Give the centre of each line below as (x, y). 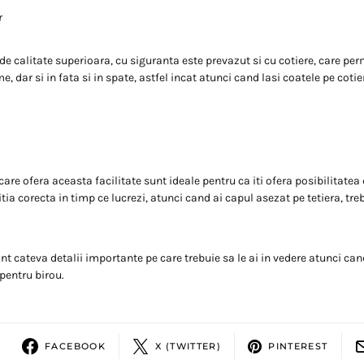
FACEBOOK (75, 346)
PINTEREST (298, 346)
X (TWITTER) (188, 346)
